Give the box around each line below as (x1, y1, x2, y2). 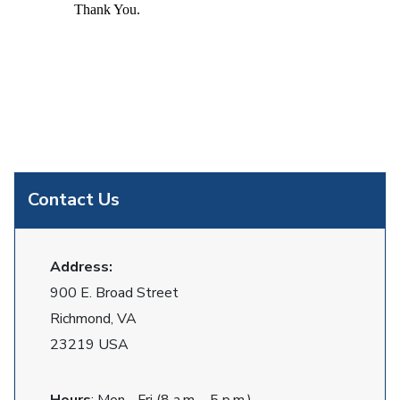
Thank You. (74, 2, 140, 17)
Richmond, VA (50, 309, 137, 329)
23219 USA (50, 335, 129, 354)
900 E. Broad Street (50, 283, 179, 303)
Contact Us (28, 187, 120, 212)
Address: (50, 257, 112, 277)
